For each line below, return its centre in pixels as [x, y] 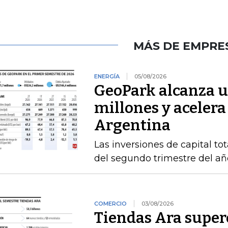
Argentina [132, 125]
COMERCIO [110, 204]
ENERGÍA [107, 76]
